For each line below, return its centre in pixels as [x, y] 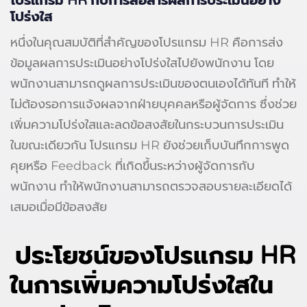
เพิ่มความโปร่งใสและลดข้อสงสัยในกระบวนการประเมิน [147, 124]
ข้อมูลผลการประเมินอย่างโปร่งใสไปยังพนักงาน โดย [142, 63]
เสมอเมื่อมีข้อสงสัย [59, 207]
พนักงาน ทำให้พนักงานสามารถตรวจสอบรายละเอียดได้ [151, 186]
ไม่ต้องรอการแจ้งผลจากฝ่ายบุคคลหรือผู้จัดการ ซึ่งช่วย [153, 104]
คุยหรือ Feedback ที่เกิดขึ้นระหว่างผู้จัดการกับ [133, 165]
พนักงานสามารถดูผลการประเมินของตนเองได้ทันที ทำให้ [153, 83]
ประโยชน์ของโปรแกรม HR [156, 256]
